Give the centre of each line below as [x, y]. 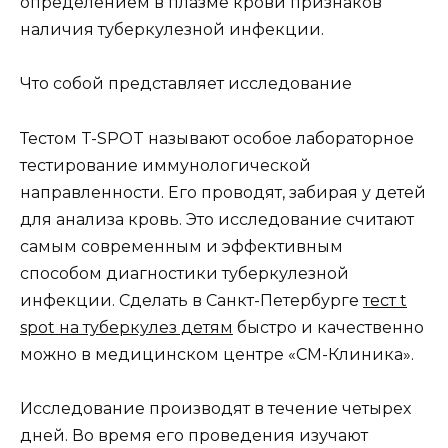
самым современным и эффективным [181, 246]
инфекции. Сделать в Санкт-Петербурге [191, 300]
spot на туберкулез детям [126, 327]
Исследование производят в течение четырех [215, 408]
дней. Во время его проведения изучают [194, 435]
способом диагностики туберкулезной [184, 273]
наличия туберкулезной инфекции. [172, 30]
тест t [385, 300]
